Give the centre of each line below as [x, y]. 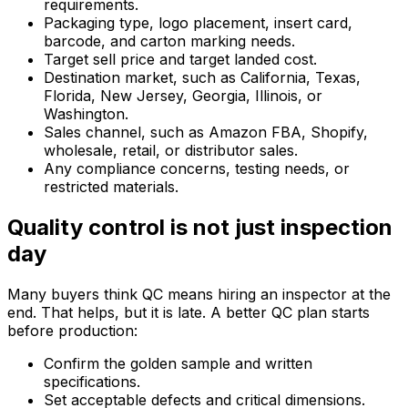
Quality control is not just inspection [200, 227]
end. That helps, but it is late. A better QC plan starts [189, 312]
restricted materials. [111, 187]
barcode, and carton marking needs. [169, 41]
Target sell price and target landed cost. [180, 59]
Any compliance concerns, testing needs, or [197, 168]
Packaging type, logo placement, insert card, [198, 23]
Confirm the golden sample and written [178, 363]
